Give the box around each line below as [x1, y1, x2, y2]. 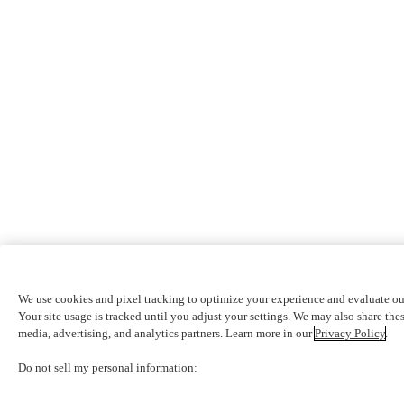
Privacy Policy [315, 326, 385, 341]
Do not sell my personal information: [18, 361, 197, 375]
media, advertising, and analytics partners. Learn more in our [18, 326, 315, 341]
